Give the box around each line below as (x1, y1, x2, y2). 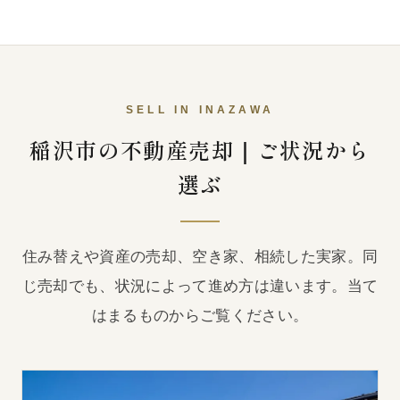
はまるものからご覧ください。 (91, 307, 309, 324)
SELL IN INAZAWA (126, 104, 274, 117)
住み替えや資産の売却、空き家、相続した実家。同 (21, 248, 379, 265)
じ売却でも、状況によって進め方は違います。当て (21, 278, 379, 295)
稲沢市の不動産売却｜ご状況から (29, 134, 371, 166)
